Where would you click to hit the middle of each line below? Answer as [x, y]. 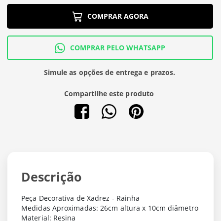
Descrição [51, 177]
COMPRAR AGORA [118, 16]
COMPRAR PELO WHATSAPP [118, 48]
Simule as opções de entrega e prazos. [110, 73]
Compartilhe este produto [109, 94]
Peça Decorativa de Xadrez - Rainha [81, 198]
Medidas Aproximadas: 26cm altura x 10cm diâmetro [110, 208]
